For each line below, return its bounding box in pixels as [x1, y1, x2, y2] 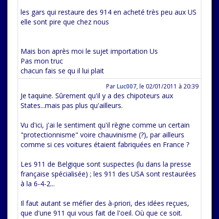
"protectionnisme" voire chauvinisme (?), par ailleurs [21, 130, 184, 139]
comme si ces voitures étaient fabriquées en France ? [21, 140, 189, 149]
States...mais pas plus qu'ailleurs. [21, 101, 123, 110]
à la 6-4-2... [21, 179, 55, 188]
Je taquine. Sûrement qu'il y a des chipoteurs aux [21, 91, 173, 100]
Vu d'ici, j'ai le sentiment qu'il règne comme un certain [21, 120, 190, 130]
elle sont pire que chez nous [21, 17, 109, 26]
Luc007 [117, 82, 136, 90]
